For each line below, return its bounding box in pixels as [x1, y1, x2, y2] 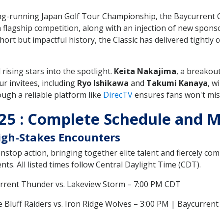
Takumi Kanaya [146, 78, 208, 88]
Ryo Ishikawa [77, 78, 129, 88]
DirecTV [103, 89, 133, 100]
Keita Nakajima [114, 66, 176, 77]
